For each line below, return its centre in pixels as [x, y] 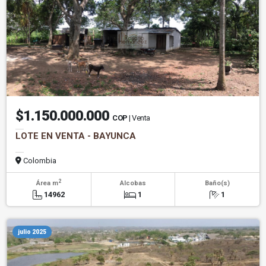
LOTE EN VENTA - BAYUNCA [76, 136]
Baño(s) [217, 183]
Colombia [39, 160]
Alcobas [133, 183]
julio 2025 [32, 232]
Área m [47, 183]
